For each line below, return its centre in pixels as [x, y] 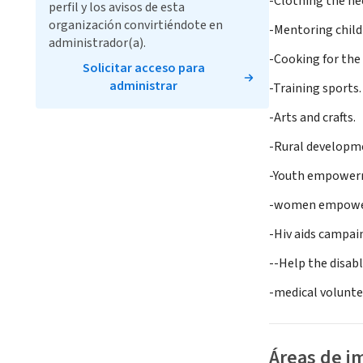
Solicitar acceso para [143, 68]
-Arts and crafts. [312, 118]
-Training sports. [315, 89]
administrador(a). [97, 43]
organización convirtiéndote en [136, 25]
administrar [143, 86]
